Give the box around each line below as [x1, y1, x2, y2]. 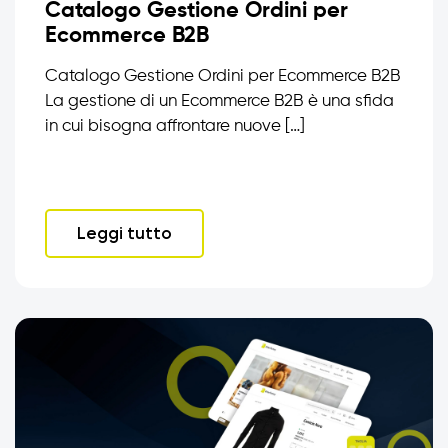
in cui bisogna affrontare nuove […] [45, 117, 305, 135]
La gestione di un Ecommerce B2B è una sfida [45, 92, 394, 110]
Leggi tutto [77, 222, 172, 243]
